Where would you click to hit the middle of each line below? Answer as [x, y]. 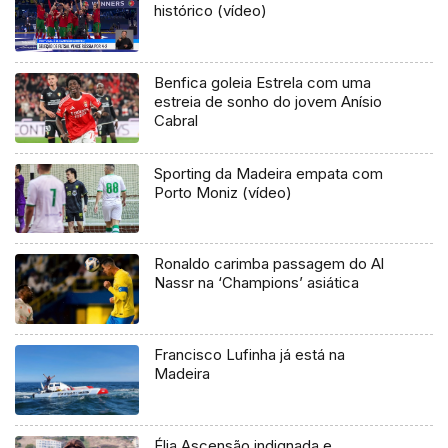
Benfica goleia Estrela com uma [263, 82]
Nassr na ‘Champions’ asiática [257, 283]
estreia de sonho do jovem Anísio [268, 101]
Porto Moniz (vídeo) [223, 192]
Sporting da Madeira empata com [269, 173]
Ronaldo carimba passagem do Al [269, 264]
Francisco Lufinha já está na [250, 355]
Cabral [176, 120]
